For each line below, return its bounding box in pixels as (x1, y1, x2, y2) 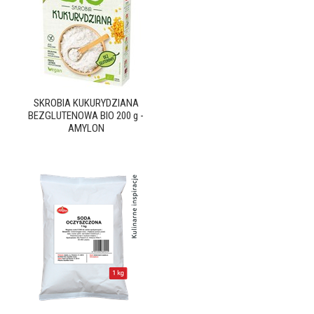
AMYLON (67, 122, 104, 135)
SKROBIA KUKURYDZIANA (33, 97, 139, 109)
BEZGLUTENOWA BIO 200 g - (28, 109, 144, 122)
